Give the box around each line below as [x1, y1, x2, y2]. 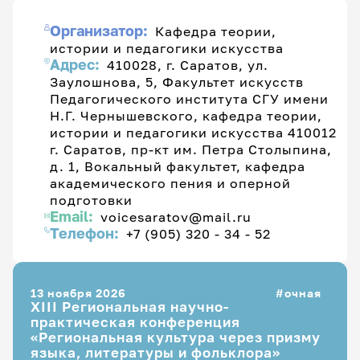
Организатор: [50, 22, 152, 40]
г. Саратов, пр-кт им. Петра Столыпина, [50, 141, 332, 157]
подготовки [50, 192, 133, 208]
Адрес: [50, 56, 104, 74]
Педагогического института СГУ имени [50, 91, 329, 107]
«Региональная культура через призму [31, 329, 321, 346]
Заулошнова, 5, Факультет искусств [50, 74, 304, 90]
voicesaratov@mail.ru [100, 209, 252, 225]
